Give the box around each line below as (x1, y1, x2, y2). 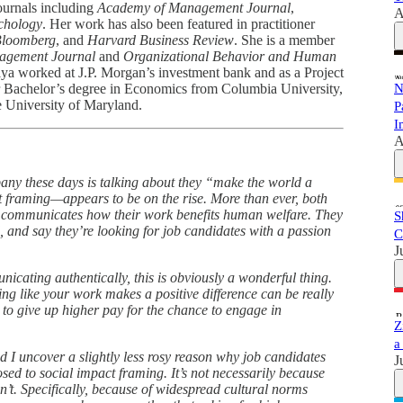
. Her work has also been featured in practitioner (42, 15, 315, 31)
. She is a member (234, 31, 335, 48)
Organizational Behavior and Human (123, 48, 336, 64)
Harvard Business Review (87, 31, 234, 48)
